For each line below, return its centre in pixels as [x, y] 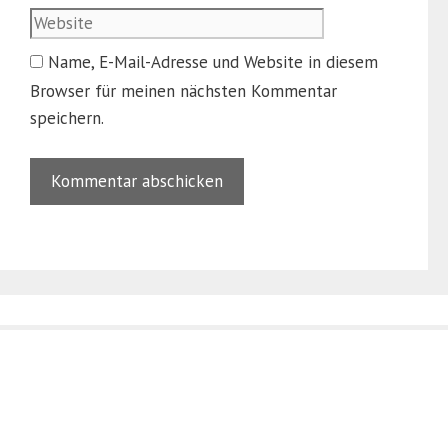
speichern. [67, 118]
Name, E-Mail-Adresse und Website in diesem [213, 62]
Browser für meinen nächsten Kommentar [183, 91]
